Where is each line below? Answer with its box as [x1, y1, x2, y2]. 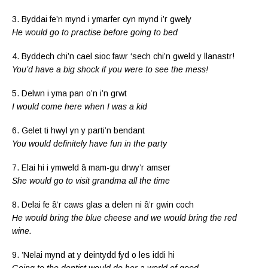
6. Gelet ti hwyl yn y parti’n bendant [12, 125, 145, 135]
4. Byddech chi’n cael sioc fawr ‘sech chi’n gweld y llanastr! [12, 51, 234, 61]
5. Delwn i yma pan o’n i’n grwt [12, 88, 127, 98]
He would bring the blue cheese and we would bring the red [12, 212, 237, 223]
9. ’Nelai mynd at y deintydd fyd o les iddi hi [12, 249, 175, 260]
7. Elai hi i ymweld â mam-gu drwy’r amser [12, 162, 170, 172]
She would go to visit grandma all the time [12, 175, 170, 185]
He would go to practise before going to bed [12, 27, 178, 37]
